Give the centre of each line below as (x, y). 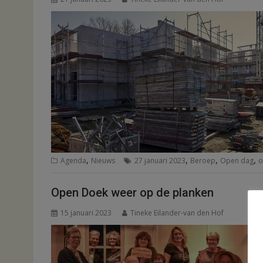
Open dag (237, 160)
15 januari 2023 (86, 213)
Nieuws (103, 160)
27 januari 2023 (160, 160)
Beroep (203, 160)
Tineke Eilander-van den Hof (177, 213)
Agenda (73, 160)
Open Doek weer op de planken (132, 193)
